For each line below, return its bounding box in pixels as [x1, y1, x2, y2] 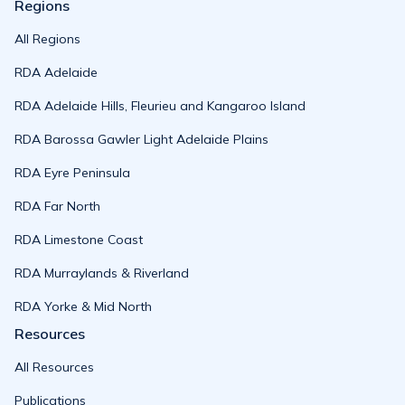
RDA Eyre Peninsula [14, 165, 130, 181]
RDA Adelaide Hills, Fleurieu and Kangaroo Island [14, 98, 306, 114]
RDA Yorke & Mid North [14, 298, 152, 315]
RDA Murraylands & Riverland [14, 265, 189, 281]
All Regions [14, 31, 80, 47]
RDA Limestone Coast [14, 231, 143, 248]
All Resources [14, 359, 94, 375]
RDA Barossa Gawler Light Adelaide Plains [14, 131, 268, 147]
